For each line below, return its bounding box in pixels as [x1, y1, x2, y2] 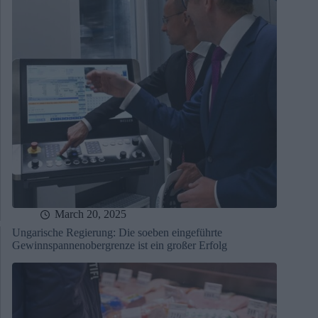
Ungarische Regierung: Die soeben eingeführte [12, 226, 222, 239]
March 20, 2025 [55, 208, 126, 221]
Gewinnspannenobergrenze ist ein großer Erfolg [12, 239, 227, 252]
